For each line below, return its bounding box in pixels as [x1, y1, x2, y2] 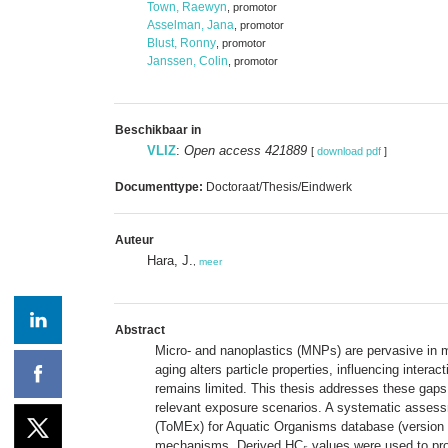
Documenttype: [115, 179, 203, 194]
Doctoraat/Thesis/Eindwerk [203, 179, 352, 194]
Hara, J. [147, 252, 193, 268]
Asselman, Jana [147, 17, 234, 32]
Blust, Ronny [147, 35, 216, 50]
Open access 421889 [184, 142, 307, 158]
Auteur [115, 232, 154, 247]
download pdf [317, 144, 381, 157]
